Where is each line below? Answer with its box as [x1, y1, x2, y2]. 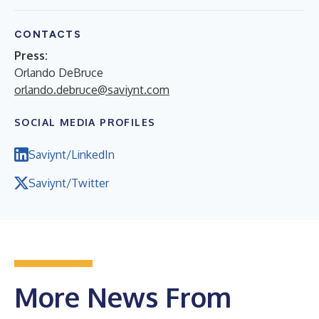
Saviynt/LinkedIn [28, 147, 115, 162]
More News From [14, 279, 231, 314]
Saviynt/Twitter [28, 175, 109, 190]
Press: [14, 48, 48, 63]
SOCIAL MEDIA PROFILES [14, 115, 156, 128]
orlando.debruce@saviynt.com [14, 82, 169, 97]
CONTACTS [14, 28, 82, 41]
